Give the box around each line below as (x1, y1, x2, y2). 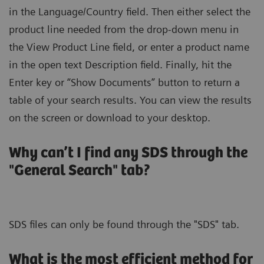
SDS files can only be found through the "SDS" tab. (9, 217, 239, 230)
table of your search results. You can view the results (9, 93, 252, 106)
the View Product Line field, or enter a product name (9, 40, 249, 53)
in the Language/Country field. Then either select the (9, 5, 250, 18)
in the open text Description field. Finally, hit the (9, 58, 232, 71)
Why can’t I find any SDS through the (9, 144, 247, 161)
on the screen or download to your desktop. (9, 111, 210, 124)
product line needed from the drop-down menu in (9, 22, 239, 35)
